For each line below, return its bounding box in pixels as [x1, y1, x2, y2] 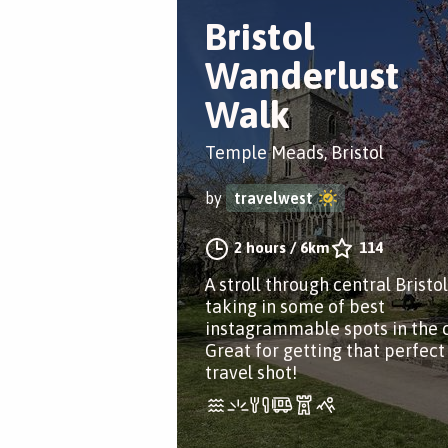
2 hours [234, 239, 286, 256]
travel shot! [205, 362, 297, 383]
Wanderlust [205, 54, 399, 97]
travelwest [234, 189, 313, 207]
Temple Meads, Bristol [205, 142, 384, 163]
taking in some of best [205, 296, 385, 317]
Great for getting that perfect [205, 340, 445, 361]
